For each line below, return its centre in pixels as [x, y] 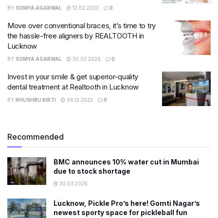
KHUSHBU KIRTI [36, 100]
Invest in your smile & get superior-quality [73, 76]
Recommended [36, 137]
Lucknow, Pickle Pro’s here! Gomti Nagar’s [127, 203]
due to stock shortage [92, 171]
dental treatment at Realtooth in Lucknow [73, 87]
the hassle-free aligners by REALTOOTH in [76, 36]
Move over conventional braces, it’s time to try [82, 25]
